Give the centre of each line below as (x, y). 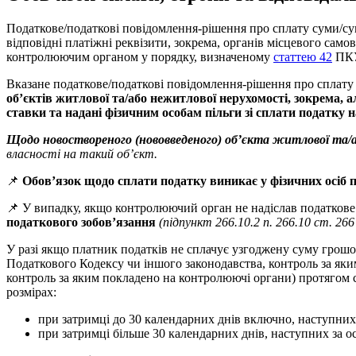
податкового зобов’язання (81, 222)
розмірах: (31, 292)
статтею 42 (303, 56)
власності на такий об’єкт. (82, 153)
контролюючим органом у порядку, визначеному (140, 56)
